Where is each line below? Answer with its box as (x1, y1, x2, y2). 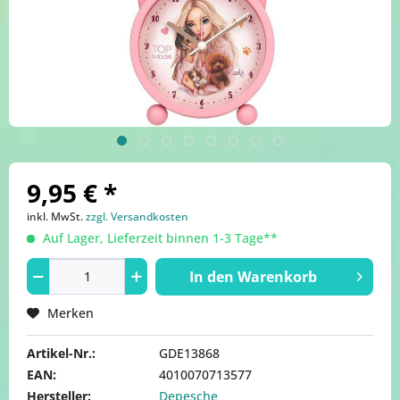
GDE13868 (158, 345, 220, 362)
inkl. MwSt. (27, 209, 86, 224)
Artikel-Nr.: (27, 345, 96, 362)
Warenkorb (237, 267, 318, 287)
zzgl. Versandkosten (86, 209, 188, 224)
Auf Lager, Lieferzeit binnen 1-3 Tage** (39, 229, 278, 246)
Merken (47, 304, 94, 321)
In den (189, 267, 235, 287)
